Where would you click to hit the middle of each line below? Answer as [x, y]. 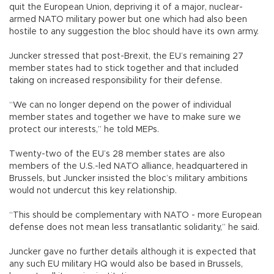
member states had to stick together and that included [124, 68]
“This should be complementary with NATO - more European [135, 215]
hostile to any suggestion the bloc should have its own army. [134, 31]
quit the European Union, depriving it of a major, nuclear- [126, 7]
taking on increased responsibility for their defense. [116, 80]
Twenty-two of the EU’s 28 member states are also [117, 154]
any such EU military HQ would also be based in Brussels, [126, 264]
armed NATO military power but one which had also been [128, 19]
